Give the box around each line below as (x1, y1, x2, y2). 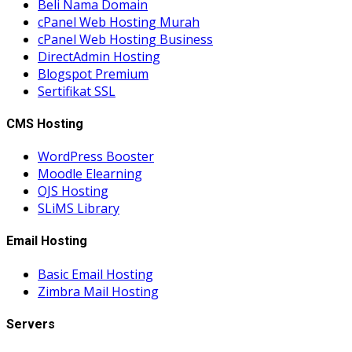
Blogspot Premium (38, 64, 148, 82)
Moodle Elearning (38, 165, 142, 183)
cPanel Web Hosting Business (38, 30, 213, 48)
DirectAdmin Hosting (38, 47, 160, 65)
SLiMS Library (38, 200, 119, 218)
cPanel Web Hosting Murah (38, 13, 200, 31)
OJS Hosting (38, 182, 108, 200)
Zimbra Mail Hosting (38, 282, 159, 300)
